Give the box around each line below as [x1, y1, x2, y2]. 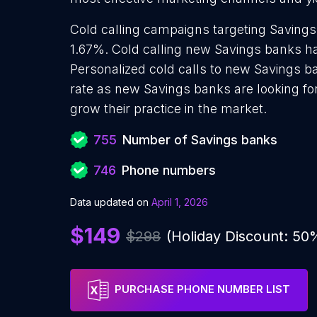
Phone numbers [122, 163, 216, 178]
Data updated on [70, 196, 149, 208]
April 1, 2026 [151, 196, 208, 208]
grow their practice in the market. [70, 101, 267, 116]
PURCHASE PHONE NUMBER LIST [115, 282, 290, 296]
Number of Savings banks [122, 132, 277, 147]
